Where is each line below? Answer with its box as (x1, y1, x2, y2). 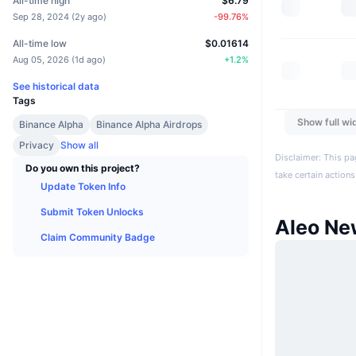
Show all (60, 139, 99, 152)
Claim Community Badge (41, 231, 155, 244)
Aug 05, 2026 (13, 54, 69, 66)
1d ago (75, 54, 103, 66)
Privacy (19, 139, 54, 152)
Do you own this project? (25, 162, 140, 175)
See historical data (13, 80, 99, 93)
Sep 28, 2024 (13, 11, 69, 23)
